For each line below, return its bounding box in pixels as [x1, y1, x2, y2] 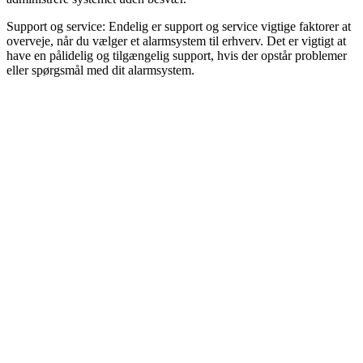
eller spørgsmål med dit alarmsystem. [6, 63, 194, 78]
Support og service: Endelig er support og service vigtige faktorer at [6, 19, 351, 34]
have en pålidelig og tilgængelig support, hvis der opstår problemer [6, 49, 347, 63]
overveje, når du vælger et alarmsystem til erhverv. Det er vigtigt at [6, 34, 346, 49]
